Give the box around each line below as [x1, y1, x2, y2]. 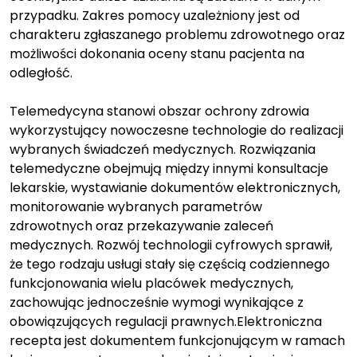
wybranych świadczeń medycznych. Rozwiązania [10, 139, 316, 159]
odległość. [10, 63, 73, 82]
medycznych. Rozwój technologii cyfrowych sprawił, [10, 235, 332, 254]
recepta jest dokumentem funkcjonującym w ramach [10, 331, 345, 350]
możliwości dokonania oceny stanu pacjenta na [10, 44, 304, 63]
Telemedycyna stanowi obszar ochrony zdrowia [10, 101, 309, 120]
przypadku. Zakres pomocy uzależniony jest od [10, 6, 300, 25]
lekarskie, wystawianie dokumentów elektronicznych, [10, 178, 340, 197]
